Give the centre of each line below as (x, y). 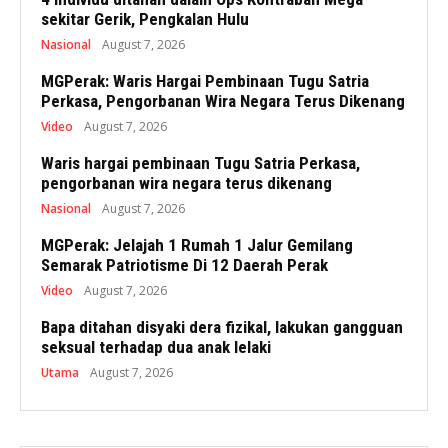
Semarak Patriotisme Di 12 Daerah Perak (184, 265)
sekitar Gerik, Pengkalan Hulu (145, 19)
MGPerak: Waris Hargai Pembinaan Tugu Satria (205, 81)
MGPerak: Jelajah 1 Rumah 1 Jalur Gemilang (197, 245)
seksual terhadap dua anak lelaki (156, 347)
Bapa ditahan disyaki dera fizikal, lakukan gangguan (222, 327)
